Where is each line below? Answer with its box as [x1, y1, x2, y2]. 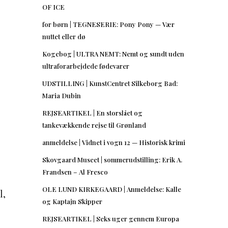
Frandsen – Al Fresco [42, 167, 108, 176]
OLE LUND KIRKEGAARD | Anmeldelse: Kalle [42, 184, 181, 193]
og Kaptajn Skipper [42, 196, 102, 206]
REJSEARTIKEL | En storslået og [42, 108, 142, 117]
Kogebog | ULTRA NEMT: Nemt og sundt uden [42, 49, 184, 58]
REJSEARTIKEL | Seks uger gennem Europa [42, 214, 179, 223]
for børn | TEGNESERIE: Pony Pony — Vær [42, 19, 175, 28]
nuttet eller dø [42, 32, 85, 41]
